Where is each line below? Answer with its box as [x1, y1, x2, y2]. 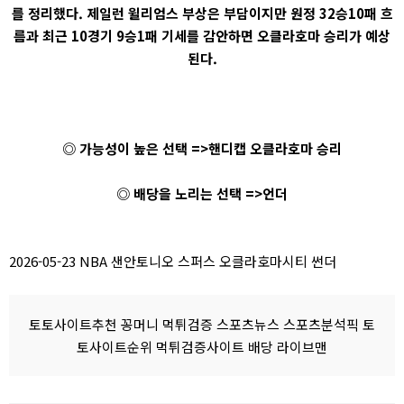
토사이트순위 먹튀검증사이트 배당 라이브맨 [77, 337, 327, 356]
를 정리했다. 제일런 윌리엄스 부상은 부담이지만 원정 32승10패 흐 [11, 4, 393, 23]
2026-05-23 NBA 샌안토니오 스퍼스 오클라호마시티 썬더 [9, 252, 336, 271]
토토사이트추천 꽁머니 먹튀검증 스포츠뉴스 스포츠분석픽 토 [29, 315, 375, 334]
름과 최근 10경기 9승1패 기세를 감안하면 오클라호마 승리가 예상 [14, 26, 390, 45]
